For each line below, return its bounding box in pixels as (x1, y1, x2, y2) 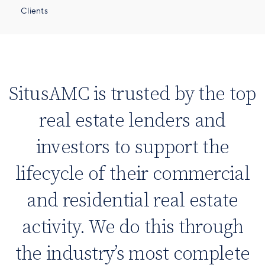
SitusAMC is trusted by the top (9, 82, 256, 106)
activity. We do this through (22, 215, 243, 240)
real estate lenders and (39, 109, 226, 133)
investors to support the (35, 135, 230, 160)
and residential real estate (27, 189, 238, 213)
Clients (21, 5, 48, 17)
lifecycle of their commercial (15, 162, 250, 186)
